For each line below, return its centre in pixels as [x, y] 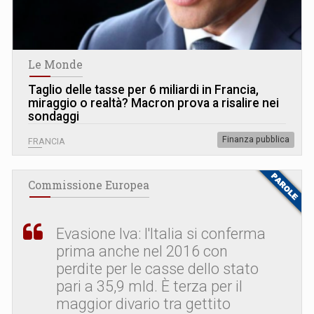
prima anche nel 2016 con [142, 252]
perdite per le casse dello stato [157, 269]
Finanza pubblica [256, 140]
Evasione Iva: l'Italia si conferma [161, 234]
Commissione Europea [89, 185]
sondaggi [54, 117]
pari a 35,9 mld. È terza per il [149, 287]
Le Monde [55, 65]
